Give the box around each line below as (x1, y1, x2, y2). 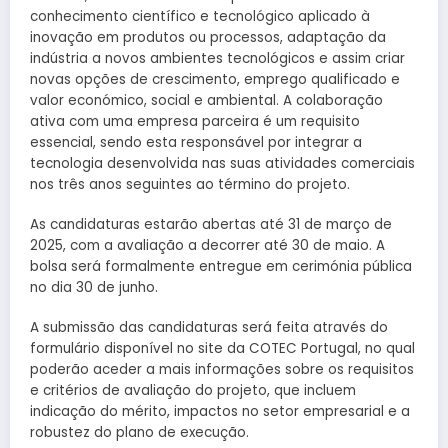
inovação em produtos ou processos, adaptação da (30, 27, 386, 47)
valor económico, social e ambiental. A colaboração (30, 90, 383, 110)
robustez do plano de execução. (30, 423, 249, 443)
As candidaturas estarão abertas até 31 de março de (30, 214, 392, 234)
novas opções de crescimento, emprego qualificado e (30, 69, 400, 89)
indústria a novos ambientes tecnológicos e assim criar (30, 48, 405, 68)
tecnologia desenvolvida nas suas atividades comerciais (30, 153, 415, 173)
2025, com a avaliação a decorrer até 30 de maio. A (30, 235, 385, 255)
